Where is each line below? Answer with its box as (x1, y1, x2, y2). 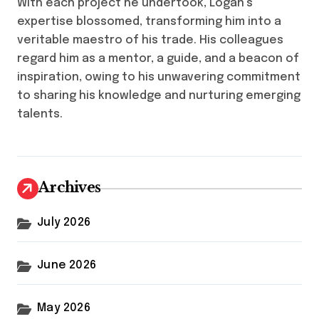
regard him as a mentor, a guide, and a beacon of (17, 53, 299, 66)
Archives (38, 179, 101, 197)
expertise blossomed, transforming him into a (17, 16, 281, 28)
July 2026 (37, 216, 91, 229)
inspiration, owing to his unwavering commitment (17, 71, 300, 84)
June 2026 (37, 259, 97, 272)
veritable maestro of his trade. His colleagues (17, 34, 283, 47)
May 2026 (37, 302, 90, 315)
